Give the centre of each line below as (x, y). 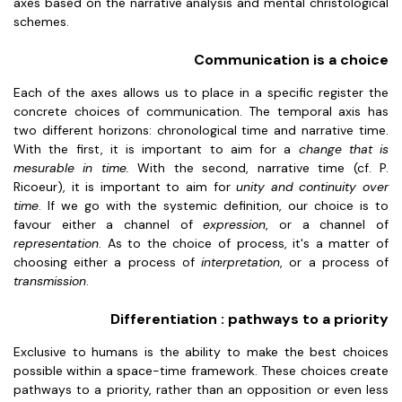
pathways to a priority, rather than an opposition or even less (201, 389)
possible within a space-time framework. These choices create (201, 371)
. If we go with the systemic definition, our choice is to (214, 205)
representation (56, 243)
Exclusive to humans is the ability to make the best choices (201, 352)
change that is (343, 149)
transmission (50, 281)
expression (235, 224)
